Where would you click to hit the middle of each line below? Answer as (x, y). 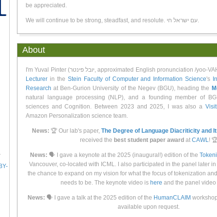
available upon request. (149, 207)
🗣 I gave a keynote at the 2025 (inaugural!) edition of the (124, 155)
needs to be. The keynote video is (105, 183)
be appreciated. (46, 5)
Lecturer (37, 79)
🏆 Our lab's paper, (75, 131)
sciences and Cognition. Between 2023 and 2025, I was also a (116, 107)
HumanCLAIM (172, 198)
